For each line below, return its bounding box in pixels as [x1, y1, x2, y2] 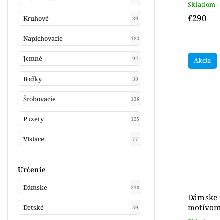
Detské [23, 203, 44, 212]
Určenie [18, 165, 46, 175]
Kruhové [23, 14, 49, 23]
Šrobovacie [23, 94, 55, 103]
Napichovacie [23, 34, 63, 43]
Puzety [23, 114, 44, 123]
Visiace [23, 135, 44, 143]
